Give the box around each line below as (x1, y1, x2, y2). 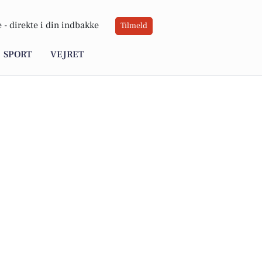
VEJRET (50, 49, 84, 61)
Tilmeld (120, 20, 147, 32)
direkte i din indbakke (9, 19, 99, 32)
